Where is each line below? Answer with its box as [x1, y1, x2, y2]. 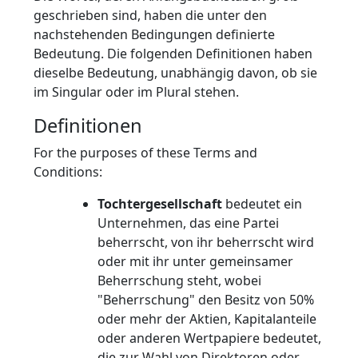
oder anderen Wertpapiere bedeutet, [97, 329, 321, 347]
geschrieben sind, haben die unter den [34, 6, 267, 24]
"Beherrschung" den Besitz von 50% [97, 291, 314, 308]
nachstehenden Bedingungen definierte [34, 26, 275, 43]
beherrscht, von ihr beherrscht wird [97, 233, 314, 251]
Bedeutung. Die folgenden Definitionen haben [34, 45, 312, 62]
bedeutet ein [222, 195, 302, 213]
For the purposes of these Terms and [34, 144, 257, 161]
